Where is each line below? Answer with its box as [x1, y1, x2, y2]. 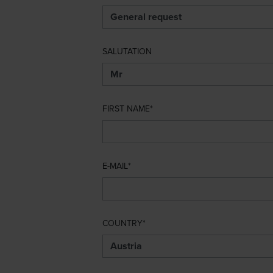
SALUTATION [102, 44, 152, 57]
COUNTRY [102, 216, 143, 229]
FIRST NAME [102, 102, 150, 115]
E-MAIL [102, 159, 128, 172]
